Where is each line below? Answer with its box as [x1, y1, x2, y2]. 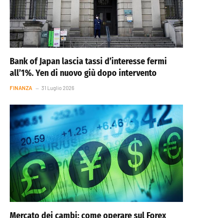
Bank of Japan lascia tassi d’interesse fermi [10, 55, 167, 67]
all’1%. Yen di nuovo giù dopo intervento [10, 67, 157, 78]
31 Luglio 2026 [41, 84, 74, 91]
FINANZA [10, 84, 33, 91]
